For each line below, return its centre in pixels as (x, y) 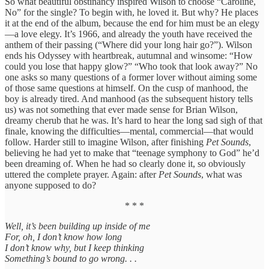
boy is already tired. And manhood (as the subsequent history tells (129, 99)
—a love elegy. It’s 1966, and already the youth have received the (128, 34)
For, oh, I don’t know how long (63, 237)
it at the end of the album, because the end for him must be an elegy (132, 23)
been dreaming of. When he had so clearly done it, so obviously (125, 164)
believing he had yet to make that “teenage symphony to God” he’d (132, 153)
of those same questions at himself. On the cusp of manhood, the (126, 88)
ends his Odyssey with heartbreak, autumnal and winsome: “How (129, 56)
